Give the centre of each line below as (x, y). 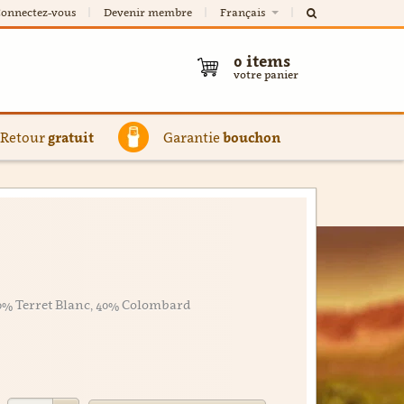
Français (244, 12)
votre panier (266, 74)
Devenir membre (148, 12)
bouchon (252, 137)
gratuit (71, 137)
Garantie (193, 137)
